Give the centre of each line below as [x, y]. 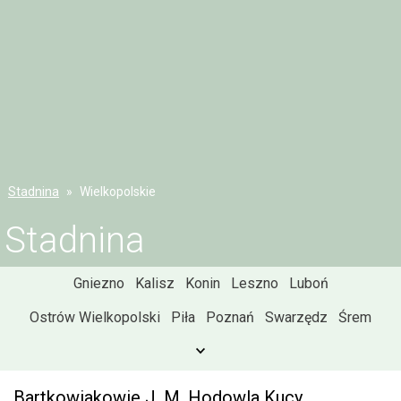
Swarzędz [296, 317]
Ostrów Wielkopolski [95, 317]
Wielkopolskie [118, 192]
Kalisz [154, 283]
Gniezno [98, 283]
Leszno [254, 283]
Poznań [230, 317]
